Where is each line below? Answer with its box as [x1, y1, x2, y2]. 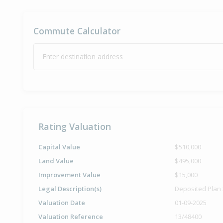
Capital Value [38, 142, 80, 151]
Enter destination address [43, 51, 123, 61]
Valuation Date [38, 198, 85, 207]
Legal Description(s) [38, 184, 102, 193]
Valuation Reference [38, 212, 103, 221]
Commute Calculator [33, 24, 120, 37]
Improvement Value [38, 170, 101, 179]
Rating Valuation [38, 120, 111, 132]
